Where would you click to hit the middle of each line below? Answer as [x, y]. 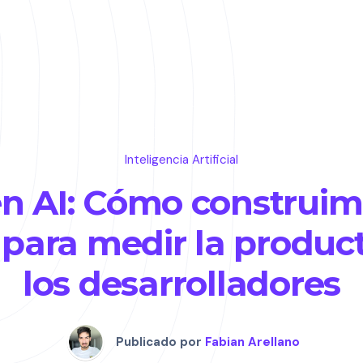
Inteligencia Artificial [181, 160]
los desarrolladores [181, 284]
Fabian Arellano [252, 342]
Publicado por [159, 342]
